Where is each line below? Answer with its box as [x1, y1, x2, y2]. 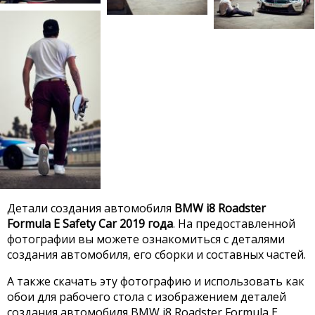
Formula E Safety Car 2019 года [7, 215, 173, 231]
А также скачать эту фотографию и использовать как [7, 273, 304, 289]
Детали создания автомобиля [7, 200, 174, 216]
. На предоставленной [173, 215, 295, 231]
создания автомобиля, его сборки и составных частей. [7, 246, 306, 262]
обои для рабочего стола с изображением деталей [7, 288, 286, 304]
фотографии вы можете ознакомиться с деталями [7, 231, 285, 247]
